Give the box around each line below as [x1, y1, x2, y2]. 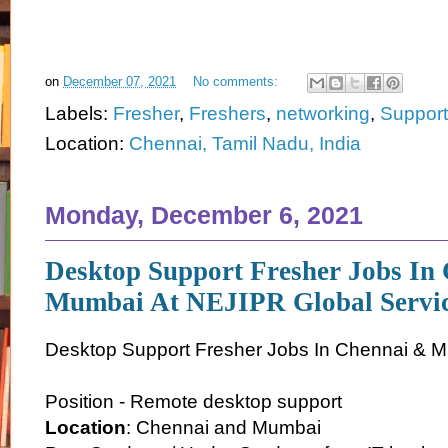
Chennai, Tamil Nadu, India [129, 132, 361, 154]
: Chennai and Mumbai [126, 417, 321, 439]
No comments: [193, 73, 282, 89]
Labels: [45, 102, 113, 124]
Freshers [189, 102, 266, 124]
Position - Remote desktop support [45, 391, 342, 413]
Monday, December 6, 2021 [45, 200, 363, 229]
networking [276, 102, 370, 124]
